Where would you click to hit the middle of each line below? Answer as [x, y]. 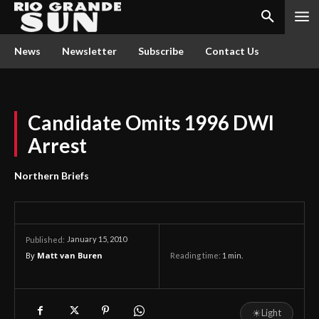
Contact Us [232, 51]
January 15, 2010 [97, 239]
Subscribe [161, 51]
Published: [45, 240]
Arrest [57, 145]
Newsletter [89, 51]
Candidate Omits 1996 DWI [153, 122]
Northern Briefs [52, 176]
